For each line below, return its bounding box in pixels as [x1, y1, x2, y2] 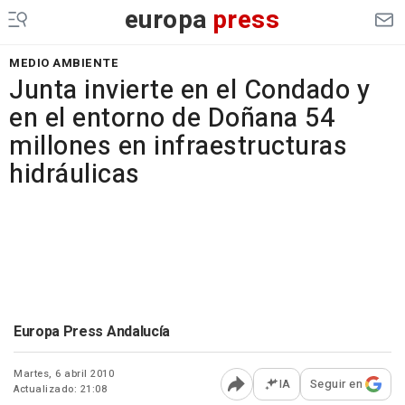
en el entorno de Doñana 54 [9, 99, 334, 137]
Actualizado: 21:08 [14, 381, 107, 397]
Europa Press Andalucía [14, 321, 170, 343]
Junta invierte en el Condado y [9, 71, 370, 109]
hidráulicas [9, 155, 140, 193]
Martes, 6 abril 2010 [14, 366, 114, 381]
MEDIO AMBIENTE [9, 54, 118, 71]
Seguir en [309, 375, 363, 392]
